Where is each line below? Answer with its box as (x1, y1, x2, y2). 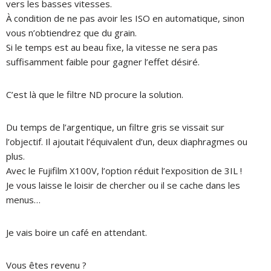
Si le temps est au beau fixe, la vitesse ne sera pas (6, 41, 218, 53)
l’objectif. (6, 135, 45, 148)
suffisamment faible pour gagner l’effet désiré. (6, 55, 200, 68)
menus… (6, 193, 41, 206)
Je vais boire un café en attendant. (6, 226, 147, 238)
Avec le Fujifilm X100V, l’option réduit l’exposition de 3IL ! (6, 164, 242, 177)
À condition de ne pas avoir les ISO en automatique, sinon (6, 11, 244, 24)
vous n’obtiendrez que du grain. (6, 26, 137, 39)
